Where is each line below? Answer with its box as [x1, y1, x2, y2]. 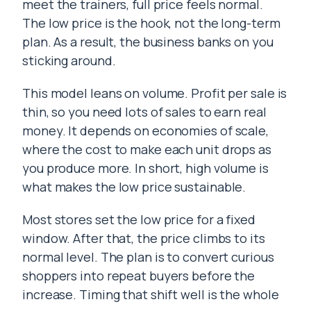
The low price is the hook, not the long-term [22, 15, 280, 31]
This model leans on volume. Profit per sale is [22, 85, 287, 101]
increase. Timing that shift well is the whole [22, 286, 279, 303]
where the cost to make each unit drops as [22, 141, 271, 158]
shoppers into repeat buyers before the [22, 267, 255, 284]
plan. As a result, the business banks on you [22, 33, 274, 50]
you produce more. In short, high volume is [22, 160, 269, 176]
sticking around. [22, 52, 116, 69]
